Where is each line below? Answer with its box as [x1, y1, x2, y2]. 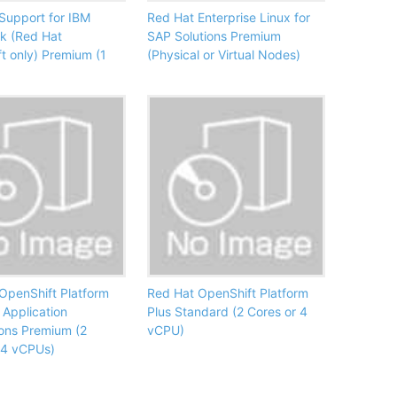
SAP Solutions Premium [147, 28, 281, 44]
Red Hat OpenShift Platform [147, 285, 308, 301]
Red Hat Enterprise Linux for [147, 10, 310, 26]
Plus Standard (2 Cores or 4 [147, 304, 307, 320]
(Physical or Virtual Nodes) [147, 47, 300, 63]
